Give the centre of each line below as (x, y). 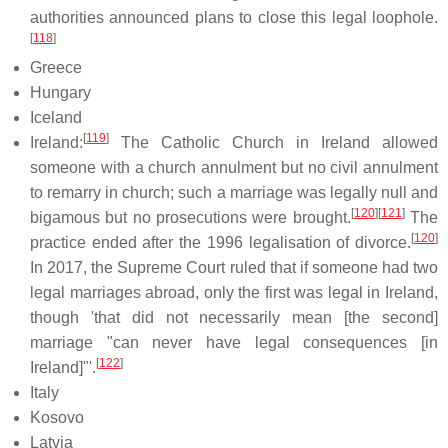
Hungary (60, 92)
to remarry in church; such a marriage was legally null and (234, 192)
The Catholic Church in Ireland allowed (273, 142)
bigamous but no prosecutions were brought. (190, 217)
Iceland (56, 117)
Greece (56, 67)
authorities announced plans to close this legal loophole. (234, 17)
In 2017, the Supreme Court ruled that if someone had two (234, 267)
